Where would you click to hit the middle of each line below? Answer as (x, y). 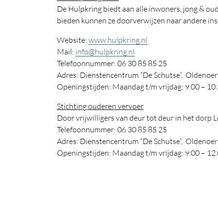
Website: (73, 40)
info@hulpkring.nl (105, 52)
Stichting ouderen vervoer (100, 106)
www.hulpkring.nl (118, 40)
